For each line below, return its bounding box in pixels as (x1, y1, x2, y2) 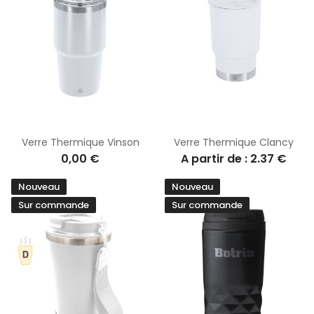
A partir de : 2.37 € (181, 150, 287, 167)
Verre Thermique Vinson (21, 135, 139, 149)
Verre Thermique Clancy (174, 135, 294, 149)
